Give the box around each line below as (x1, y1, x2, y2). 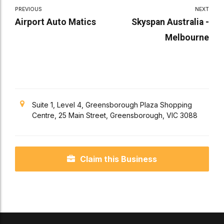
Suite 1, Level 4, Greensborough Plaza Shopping (32, 100, 192, 109)
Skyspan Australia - (131, 17, 209, 27)
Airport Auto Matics (15, 17, 96, 27)
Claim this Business (80, 153, 157, 164)
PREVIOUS (15, 6, 42, 13)
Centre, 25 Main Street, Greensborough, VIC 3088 (32, 111, 197, 120)
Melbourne (165, 32, 209, 43)
